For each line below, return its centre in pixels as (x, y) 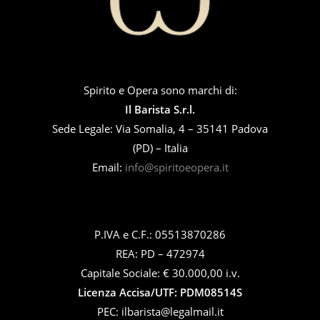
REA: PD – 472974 (160, 254)
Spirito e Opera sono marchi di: (160, 90)
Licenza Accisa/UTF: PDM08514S (160, 292)
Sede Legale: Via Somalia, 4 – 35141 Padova (160, 129)
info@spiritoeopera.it (176, 167)
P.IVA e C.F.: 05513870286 (160, 234)
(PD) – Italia (160, 148)
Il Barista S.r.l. (160, 109)
